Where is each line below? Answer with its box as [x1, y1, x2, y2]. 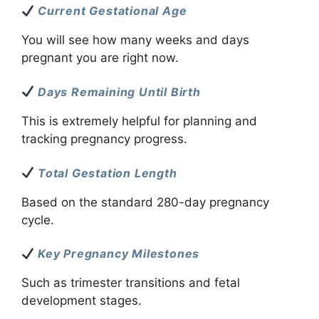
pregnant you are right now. [21, 51, 179, 66]
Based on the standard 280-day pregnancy [21, 194, 269, 209]
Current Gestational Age [38, 4, 187, 19]
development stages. [21, 293, 142, 308]
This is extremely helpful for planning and [21, 114, 257, 129]
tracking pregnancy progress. [21, 132, 187, 147]
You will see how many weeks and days [21, 33, 249, 48]
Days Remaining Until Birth [38, 84, 201, 99]
